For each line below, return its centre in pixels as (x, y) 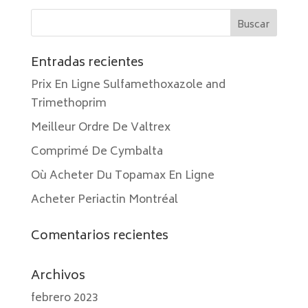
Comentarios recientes (99, 236)
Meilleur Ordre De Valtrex (100, 128)
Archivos (58, 276)
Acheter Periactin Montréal (104, 200)
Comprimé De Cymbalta (97, 152)
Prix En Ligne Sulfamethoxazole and (128, 85)
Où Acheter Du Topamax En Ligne (122, 176)
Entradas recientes (87, 63)
